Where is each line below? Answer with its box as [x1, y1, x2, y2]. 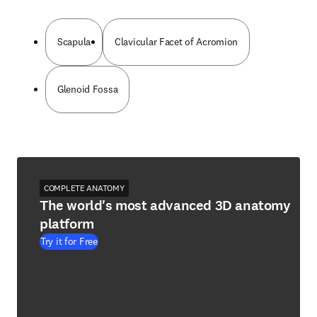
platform [40, 214, 94, 234]
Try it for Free [40, 235, 98, 248]
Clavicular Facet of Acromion [115, 35, 238, 48]
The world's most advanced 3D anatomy [40, 196, 291, 215]
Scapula [57, 35, 91, 48]
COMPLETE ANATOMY [44, 183, 125, 193]
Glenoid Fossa [57, 83, 118, 96]
